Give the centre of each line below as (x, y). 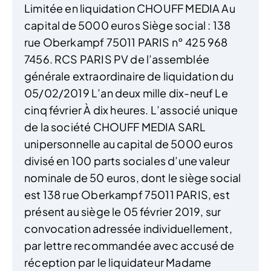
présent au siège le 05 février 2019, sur (123, 212)
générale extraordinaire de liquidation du (129, 76)
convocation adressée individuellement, (128, 229)
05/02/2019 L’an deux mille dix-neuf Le (126, 93)
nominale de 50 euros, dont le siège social (133, 178)
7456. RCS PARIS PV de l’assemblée (117, 59)
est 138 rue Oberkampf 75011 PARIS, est (127, 195)
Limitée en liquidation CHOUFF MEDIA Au (130, 8)
